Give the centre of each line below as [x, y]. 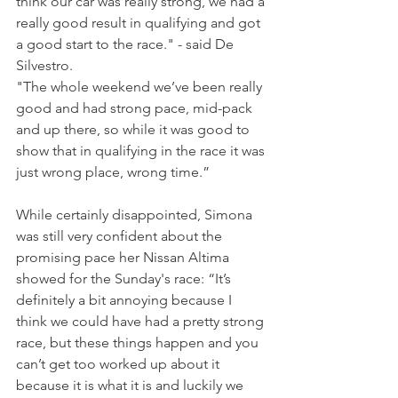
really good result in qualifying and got [140, 23]
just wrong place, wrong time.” [113, 172]
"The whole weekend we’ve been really [141, 87]
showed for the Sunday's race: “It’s [125, 279]
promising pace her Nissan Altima [124, 258]
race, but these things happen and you [139, 343]
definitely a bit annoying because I [126, 300]
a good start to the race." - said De [127, 44]
